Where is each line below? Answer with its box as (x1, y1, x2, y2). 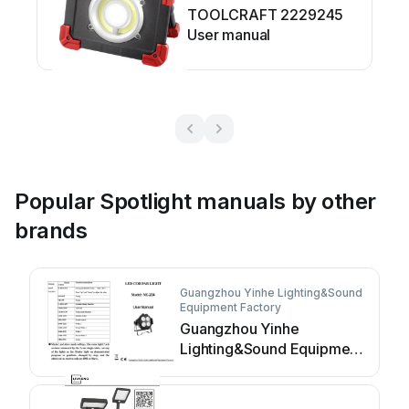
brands (15, 216, 88, 244)
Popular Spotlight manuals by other (15, 187, 376, 215)
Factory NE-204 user (180, 359, 321, 378)
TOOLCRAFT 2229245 (187, 5, 344, 24)
